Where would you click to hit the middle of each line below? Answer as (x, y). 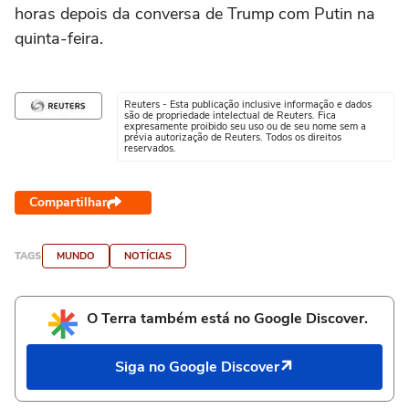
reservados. (150, 148)
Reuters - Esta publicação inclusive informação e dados (248, 105)
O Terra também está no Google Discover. (227, 319)
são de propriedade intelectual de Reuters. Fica (230, 115)
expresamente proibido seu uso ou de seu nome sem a (245, 126)
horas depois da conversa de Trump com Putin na (195, 14)
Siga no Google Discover (197, 367)
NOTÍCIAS (148, 256)
